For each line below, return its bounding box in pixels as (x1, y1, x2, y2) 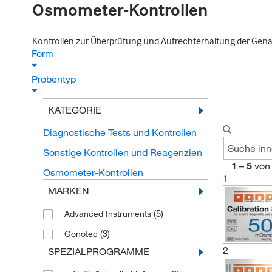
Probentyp (32, 73, 78, 85)
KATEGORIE (47, 104, 101, 116)
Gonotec (64, 228, 100, 239)
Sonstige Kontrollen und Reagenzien (42, 146, 202, 158)
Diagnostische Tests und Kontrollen (42, 126, 197, 138)
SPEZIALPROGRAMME (47, 245, 149, 257)
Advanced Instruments (64, 208, 154, 219)
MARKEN (47, 185, 89, 197)
